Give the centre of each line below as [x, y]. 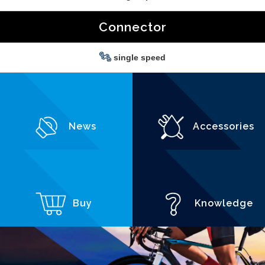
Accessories [222, 127]
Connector [132, 27]
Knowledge [222, 203]
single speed [138, 58]
